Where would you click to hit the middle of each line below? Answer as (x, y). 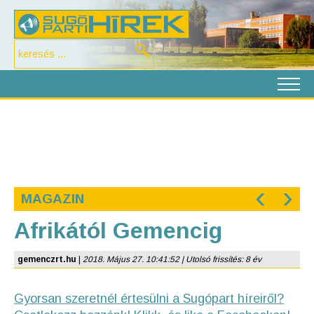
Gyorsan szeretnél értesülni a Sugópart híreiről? (149, 299)
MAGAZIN (53, 199)
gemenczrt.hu (47, 259)
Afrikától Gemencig (118, 231)
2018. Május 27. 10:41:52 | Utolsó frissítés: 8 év (172, 259)
